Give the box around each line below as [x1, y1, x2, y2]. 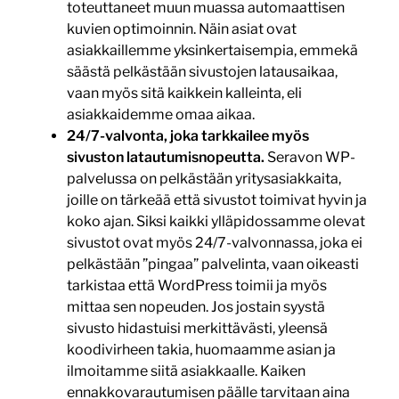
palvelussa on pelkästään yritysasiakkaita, [66, 170, 341, 188]
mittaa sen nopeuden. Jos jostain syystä [66, 298, 325, 316]
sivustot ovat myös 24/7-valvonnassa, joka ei [66, 234, 362, 252]
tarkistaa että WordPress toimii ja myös [66, 277, 327, 295]
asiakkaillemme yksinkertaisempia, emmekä [66, 42, 358, 60]
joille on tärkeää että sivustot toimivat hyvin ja [66, 191, 367, 209]
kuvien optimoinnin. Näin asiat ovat [66, 20, 297, 38]
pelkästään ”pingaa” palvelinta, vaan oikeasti [66, 256, 359, 273]
